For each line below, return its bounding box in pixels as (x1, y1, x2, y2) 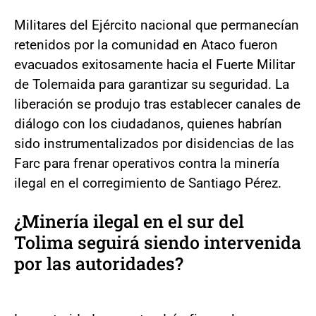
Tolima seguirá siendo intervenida (14, 230, 301, 254)
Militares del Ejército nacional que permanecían (14, 16, 299, 33)
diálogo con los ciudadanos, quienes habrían (14, 115, 282, 132)
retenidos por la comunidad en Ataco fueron (14, 36, 278, 53)
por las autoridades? (14, 251, 183, 275)
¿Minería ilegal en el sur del (14, 209, 244, 233)
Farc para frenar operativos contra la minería (14, 154, 279, 171)
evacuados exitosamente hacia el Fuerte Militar (14, 56, 295, 73)
